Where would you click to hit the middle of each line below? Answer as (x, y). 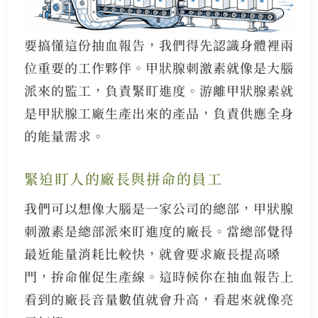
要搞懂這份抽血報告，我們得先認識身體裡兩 (159, 45)
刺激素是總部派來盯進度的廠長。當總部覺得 (159, 231)
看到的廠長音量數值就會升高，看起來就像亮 (159, 299)
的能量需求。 (64, 136)
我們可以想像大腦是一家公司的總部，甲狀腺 (159, 208)
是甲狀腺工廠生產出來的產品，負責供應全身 (159, 113)
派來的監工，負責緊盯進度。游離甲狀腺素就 (159, 91)
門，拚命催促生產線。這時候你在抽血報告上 (159, 276)
